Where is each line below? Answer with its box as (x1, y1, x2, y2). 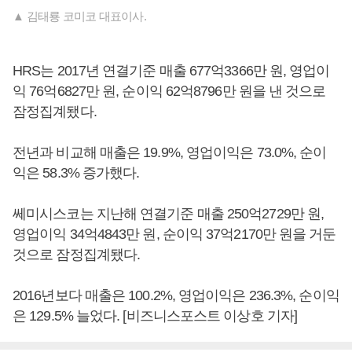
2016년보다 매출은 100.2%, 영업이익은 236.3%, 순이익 (13, 288, 339, 304)
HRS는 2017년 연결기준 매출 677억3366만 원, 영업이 (13, 63, 330, 79)
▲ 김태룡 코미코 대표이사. (13, 9, 146, 24)
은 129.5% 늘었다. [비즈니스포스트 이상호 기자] (13, 308, 298, 324)
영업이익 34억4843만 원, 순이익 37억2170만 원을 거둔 (13, 226, 336, 243)
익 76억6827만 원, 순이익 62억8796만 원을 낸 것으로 (13, 83, 326, 100)
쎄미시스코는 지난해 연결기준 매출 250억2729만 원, (13, 206, 324, 222)
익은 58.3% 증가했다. (13, 165, 181, 181)
